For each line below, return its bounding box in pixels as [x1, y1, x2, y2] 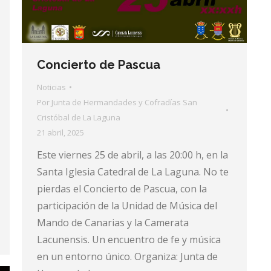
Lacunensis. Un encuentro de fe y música [37, 232, 221, 246]
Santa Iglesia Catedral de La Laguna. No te [37, 165, 229, 178]
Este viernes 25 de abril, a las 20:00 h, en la [37, 148, 228, 162]
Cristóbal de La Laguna [37, 111, 120, 123]
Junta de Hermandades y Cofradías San [51, 96, 197, 108]
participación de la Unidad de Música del [37, 198, 217, 212]
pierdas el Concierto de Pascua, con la [37, 181, 207, 195]
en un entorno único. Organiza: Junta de [37, 249, 218, 263]
